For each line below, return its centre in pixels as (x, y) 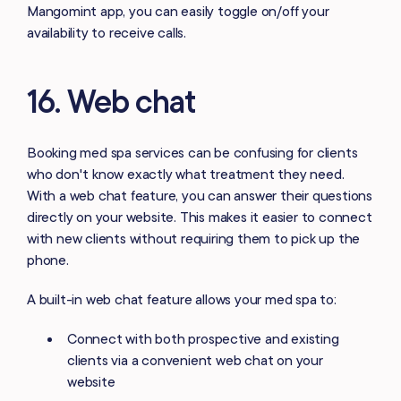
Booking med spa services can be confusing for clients (192, 152)
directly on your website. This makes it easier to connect (200, 216)
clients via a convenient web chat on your (195, 359)
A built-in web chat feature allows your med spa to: (182, 299)
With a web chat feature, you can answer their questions (200, 195)
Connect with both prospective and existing (203, 338)
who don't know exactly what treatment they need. (186, 173)
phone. (48, 259)
